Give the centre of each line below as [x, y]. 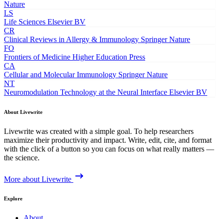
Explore [13, 199]
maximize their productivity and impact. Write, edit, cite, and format [108, 140]
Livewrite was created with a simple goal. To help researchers [99, 131]
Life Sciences [25, 22]
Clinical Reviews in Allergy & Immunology [71, 39]
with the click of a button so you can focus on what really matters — [109, 149]
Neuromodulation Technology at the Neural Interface [86, 92]
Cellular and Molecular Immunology [60, 74]
